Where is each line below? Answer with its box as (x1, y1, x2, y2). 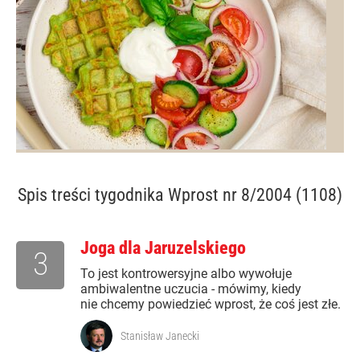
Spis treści (18, 185, 95, 206)
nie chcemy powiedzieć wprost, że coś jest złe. (80, 297, 341, 313)
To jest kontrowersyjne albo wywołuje (80, 266, 292, 282)
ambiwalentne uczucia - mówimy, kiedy (80, 281, 301, 297)
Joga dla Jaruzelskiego (80, 238, 246, 259)
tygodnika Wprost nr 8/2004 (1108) (95, 185, 342, 206)
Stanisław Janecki (121, 329, 199, 343)
